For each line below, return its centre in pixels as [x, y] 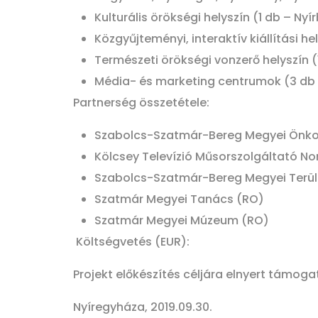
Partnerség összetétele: [141, 103]
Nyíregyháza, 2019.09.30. [143, 307]
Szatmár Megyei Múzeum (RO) [182, 221]
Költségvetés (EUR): [131, 242]
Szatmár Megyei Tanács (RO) [179, 199]
